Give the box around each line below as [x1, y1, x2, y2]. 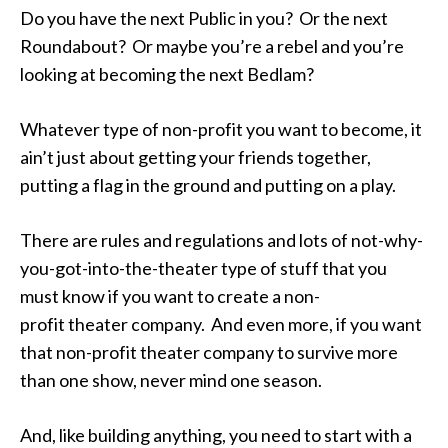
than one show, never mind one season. [20, 369, 322, 391]
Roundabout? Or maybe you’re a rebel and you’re [20, 35, 404, 57]
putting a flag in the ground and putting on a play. [20, 174, 396, 196]
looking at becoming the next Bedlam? [20, 63, 314, 85]
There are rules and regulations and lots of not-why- [20, 229, 423, 251]
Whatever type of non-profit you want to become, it [20, 118, 422, 140]
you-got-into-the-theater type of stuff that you [20, 257, 387, 279]
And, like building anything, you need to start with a [20, 424, 412, 446]
